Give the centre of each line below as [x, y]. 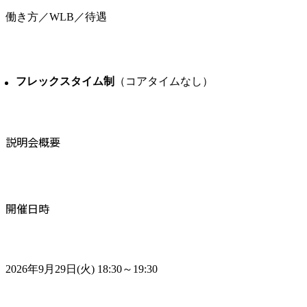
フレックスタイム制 [65, 81]
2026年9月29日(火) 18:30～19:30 [82, 269]
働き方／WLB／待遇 [56, 16]
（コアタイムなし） [164, 81]
